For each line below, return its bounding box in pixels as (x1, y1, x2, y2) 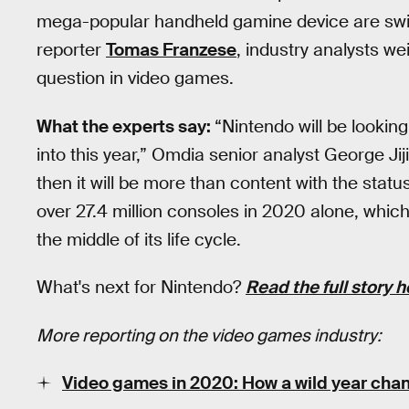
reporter (37, 37, 106, 61)
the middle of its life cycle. (37, 227, 241, 251)
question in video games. (37, 66, 234, 89)
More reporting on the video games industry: (37, 323, 382, 347)
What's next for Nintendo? (37, 276, 246, 299)
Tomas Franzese (106, 37, 236, 61)
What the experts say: (37, 114, 215, 138)
